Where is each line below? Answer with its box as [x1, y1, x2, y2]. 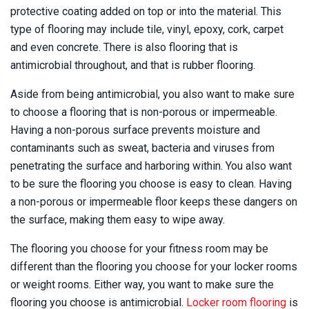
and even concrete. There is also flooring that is [10, 40, 238, 54]
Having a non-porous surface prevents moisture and [10, 123, 260, 137]
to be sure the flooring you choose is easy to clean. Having [10, 177, 292, 190]
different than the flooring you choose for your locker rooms [10, 259, 297, 273]
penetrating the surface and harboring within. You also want [10, 159, 292, 172]
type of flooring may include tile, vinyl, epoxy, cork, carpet [10, 22, 283, 36]
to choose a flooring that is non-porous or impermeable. [10, 105, 277, 119]
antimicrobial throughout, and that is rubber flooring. [10, 58, 258, 72]
